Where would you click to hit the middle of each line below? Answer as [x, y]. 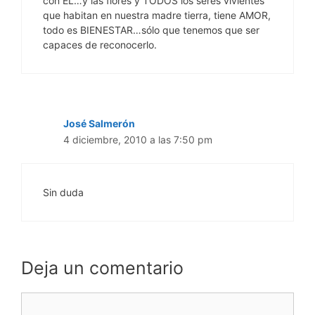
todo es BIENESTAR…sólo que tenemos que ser [151, 30]
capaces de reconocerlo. [100, 45]
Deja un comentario [102, 268]
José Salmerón [99, 124]
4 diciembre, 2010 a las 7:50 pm [138, 140]
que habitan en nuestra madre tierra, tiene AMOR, [157, 15]
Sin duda [63, 193]
